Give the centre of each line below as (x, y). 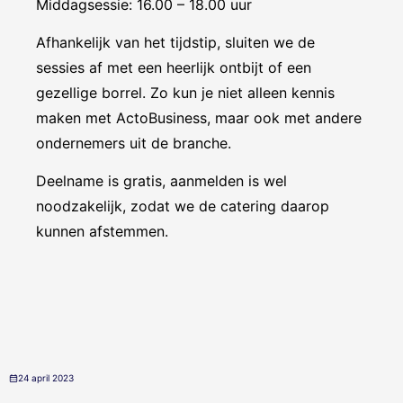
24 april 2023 (46, 377)
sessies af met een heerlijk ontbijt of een (174, 68)
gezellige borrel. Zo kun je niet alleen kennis (185, 93)
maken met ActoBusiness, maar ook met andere (199, 118)
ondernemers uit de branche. (134, 143)
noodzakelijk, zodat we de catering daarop (183, 206)
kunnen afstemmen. (102, 232)
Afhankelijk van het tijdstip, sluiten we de (175, 43)
